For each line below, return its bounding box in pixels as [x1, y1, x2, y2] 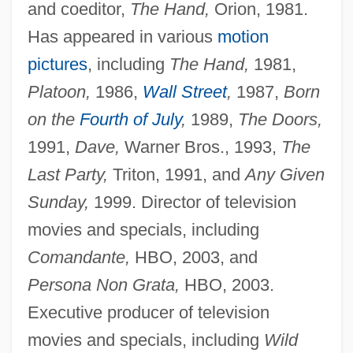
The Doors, [237, 110, 322, 130]
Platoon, [27, 82, 91, 102]
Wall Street [142, 82, 227, 102]
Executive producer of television [27, 303, 269, 323]
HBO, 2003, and [129, 247, 258, 268]
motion [217, 27, 269, 47]
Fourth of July [79, 110, 181, 130]
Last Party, [27, 165, 108, 185]
